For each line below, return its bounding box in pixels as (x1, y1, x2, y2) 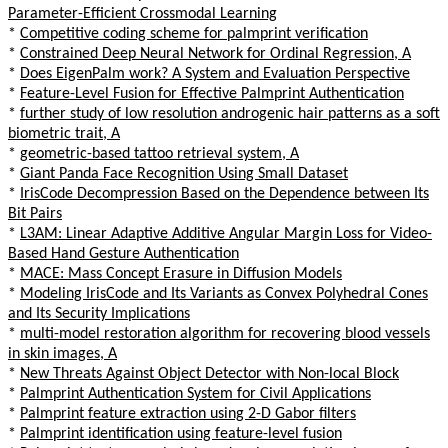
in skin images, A (8, 345, 117, 362)
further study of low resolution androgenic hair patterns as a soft (20, 105, 440, 122)
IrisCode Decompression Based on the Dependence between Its (20, 185, 429, 202)
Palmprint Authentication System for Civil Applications (20, 385, 371, 402)
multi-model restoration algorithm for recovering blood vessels (20, 325, 430, 342)
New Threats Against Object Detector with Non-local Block (20, 365, 399, 382)
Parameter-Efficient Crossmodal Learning (8, 5, 277, 22)
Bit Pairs (8, 205, 62, 222)
